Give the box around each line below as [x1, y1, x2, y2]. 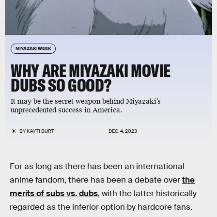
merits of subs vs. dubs [10, 188, 98, 199]
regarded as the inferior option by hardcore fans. [10, 202, 192, 212]
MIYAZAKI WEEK [15, 45, 51, 51]
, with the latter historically [98, 188, 197, 199]
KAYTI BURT [27, 128, 55, 134]
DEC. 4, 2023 [108, 128, 137, 134]
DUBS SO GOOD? [11, 74, 111, 96]
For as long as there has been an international [10, 161, 185, 171]
